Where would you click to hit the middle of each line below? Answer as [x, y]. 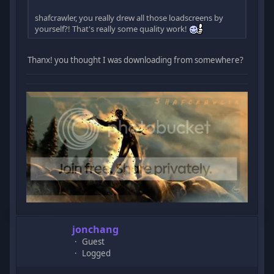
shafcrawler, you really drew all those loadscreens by [129, 17]
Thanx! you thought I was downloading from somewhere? [136, 60]
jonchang [96, 229]
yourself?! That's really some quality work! [112, 28]
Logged [97, 253]
